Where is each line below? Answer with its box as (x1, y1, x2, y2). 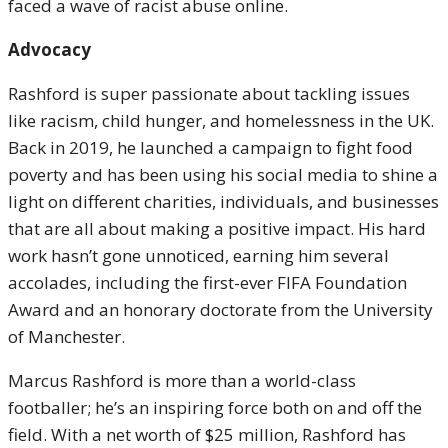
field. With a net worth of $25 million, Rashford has (8, 423, 406, 446)
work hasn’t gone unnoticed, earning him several (8, 244, 389, 267)
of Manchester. (8, 325, 125, 348)
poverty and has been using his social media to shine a (8, 163, 438, 186)
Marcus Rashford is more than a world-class (8, 369, 356, 392)
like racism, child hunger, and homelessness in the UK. (8, 109, 434, 132)
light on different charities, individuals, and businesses (8, 190, 439, 213)
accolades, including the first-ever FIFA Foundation (8, 271, 407, 294)
